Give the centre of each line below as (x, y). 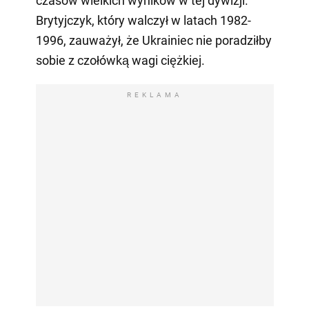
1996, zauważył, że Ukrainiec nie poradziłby (153, 41)
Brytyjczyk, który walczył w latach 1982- (143, 21)
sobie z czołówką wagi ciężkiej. (120, 61)
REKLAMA (154, 95)
